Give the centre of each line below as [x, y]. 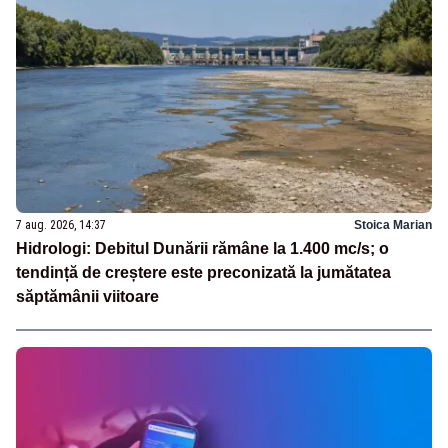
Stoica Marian [393, 225]
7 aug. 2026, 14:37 [61, 225]
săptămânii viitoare [87, 297]
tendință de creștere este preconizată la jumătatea [203, 273]
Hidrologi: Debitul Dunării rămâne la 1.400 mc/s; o [202, 249]
